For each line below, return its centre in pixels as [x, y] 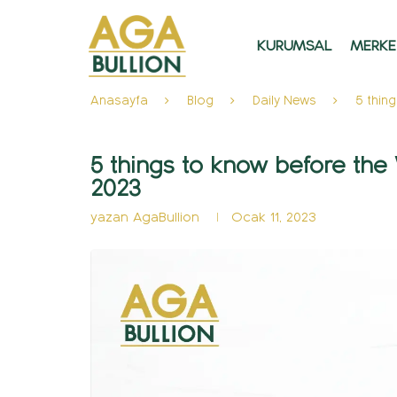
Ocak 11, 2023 [274, 217]
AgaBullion [168, 217]
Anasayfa [119, 101]
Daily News [284, 101]
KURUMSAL [295, 46]
